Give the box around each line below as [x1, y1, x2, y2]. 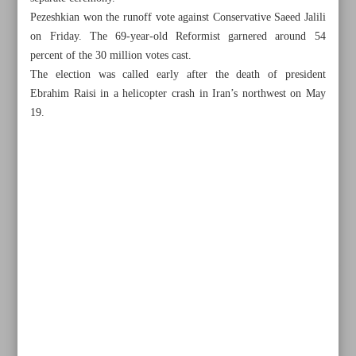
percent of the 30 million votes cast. [30, 46, 192, 65]
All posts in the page [63, 257, 146, 274]
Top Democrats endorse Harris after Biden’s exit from [41, 304, 311, 327]
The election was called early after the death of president [30, 65, 326, 84]
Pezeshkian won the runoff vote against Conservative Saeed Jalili [30, 8, 326, 27]
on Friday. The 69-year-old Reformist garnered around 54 [30, 27, 326, 46]
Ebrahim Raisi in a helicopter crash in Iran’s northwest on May [30, 84, 326, 103]
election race [41, 325, 105, 347]
